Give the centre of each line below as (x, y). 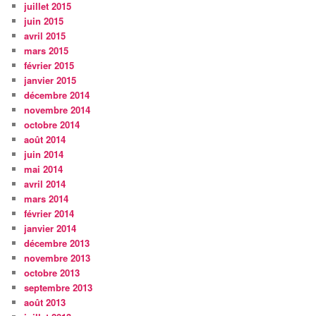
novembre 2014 (57, 110)
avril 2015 (45, 36)
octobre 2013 (52, 273)
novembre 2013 (57, 258)
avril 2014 (45, 184)
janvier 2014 (50, 229)
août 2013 (45, 303)
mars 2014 (47, 199)
